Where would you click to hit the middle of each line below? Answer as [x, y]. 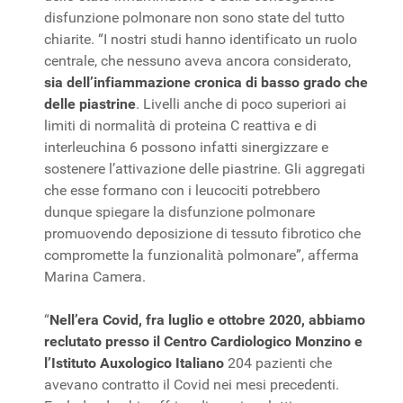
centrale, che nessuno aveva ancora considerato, [197, 60]
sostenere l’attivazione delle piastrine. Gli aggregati [205, 168]
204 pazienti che [280, 363]
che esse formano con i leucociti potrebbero [182, 190]
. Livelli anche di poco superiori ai [241, 103]
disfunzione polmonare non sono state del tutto [194, 17]
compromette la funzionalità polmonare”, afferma [201, 255]
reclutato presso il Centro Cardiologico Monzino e [203, 341]
